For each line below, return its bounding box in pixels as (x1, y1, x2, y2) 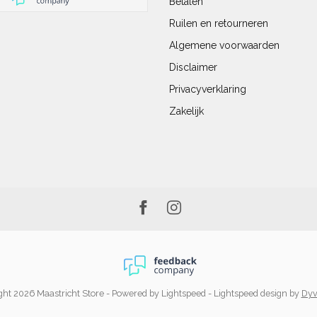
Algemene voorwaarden (169, 40, 279, 51)
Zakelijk (169, 105, 204, 117)
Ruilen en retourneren (169, 18, 268, 29)
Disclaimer (169, 62, 217, 73)
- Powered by (103, 288, 161, 299)
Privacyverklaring (169, 83, 246, 95)
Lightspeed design (213, 288, 287, 299)
